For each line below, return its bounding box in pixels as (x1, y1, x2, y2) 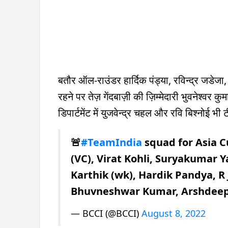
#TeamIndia (81, 135, 142, 149)
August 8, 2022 (141, 207, 206, 219)
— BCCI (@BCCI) (71, 207, 141, 219)
